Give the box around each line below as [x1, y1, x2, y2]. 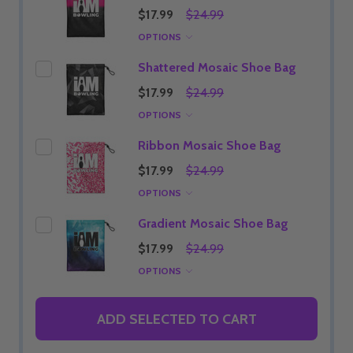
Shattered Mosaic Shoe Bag [138, 60, 296, 76]
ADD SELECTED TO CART [96, 310, 257, 328]
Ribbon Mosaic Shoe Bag [138, 138, 281, 154]
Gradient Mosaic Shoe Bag [138, 216, 288, 232]
